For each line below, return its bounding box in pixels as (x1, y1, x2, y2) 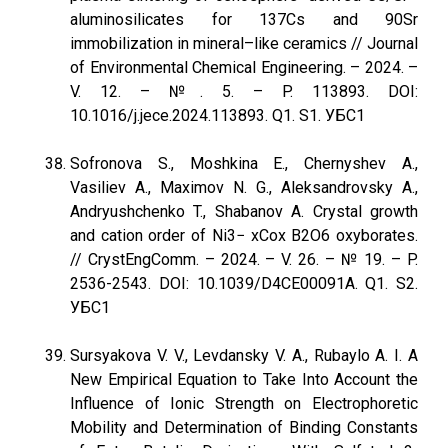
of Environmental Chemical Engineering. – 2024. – (70, 58, 418, 77)
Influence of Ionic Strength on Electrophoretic (70, 394, 418, 413)
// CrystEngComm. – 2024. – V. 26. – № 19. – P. (70, 250, 418, 269)
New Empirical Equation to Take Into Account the (70, 370, 418, 389)
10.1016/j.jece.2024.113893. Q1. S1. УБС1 (70, 106, 365, 125)
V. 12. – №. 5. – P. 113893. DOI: (70, 82, 418, 101)
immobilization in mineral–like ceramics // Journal (70, 34, 418, 53)
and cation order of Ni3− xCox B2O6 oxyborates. (70, 226, 418, 245)
